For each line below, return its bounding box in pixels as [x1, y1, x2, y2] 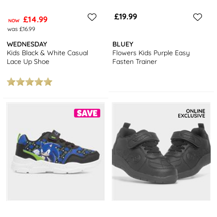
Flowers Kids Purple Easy [112, 48, 190, 57]
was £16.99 [7, 25, 35, 32]
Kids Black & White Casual [7, 48, 89, 57]
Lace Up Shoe [7, 57, 50, 66]
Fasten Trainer [112, 57, 157, 66]
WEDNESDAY [7, 39, 47, 48]
